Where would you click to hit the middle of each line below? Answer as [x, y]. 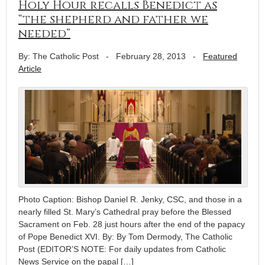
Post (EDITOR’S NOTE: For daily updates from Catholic [122, 249]
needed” [44, 33]
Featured [220, 56]
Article [30, 68]
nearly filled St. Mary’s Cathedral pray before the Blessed [125, 211]
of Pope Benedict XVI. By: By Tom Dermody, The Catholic [125, 236]
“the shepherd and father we [113, 19]
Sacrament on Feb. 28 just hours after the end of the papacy [132, 224]
